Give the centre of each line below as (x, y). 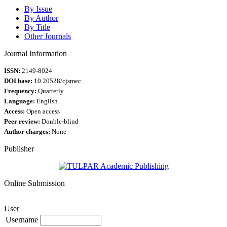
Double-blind (59, 121)
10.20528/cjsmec (57, 81)
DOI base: (18, 81)
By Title (37, 27)
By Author (41, 18)
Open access (42, 111)
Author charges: (27, 131)
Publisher (19, 148)
